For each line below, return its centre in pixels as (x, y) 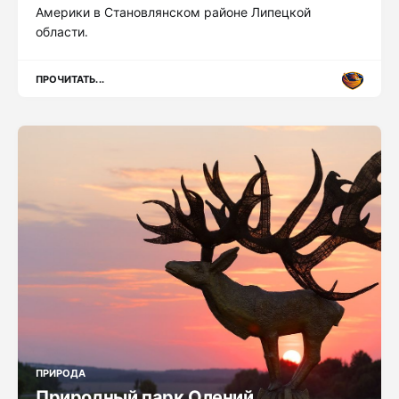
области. (62, 32)
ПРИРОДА (61, 373)
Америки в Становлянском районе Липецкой (173, 12)
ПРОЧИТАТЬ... (70, 79)
